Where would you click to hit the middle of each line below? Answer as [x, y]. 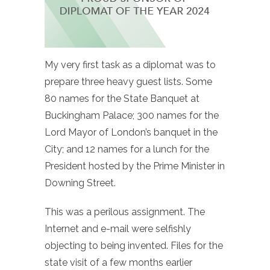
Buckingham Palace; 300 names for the [132, 115]
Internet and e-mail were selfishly [118, 228]
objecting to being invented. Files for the [134, 245]
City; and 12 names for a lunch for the [127, 149]
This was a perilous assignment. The [125, 212]
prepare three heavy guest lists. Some [128, 81]
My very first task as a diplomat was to [130, 64]
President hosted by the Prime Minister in [135, 166]
